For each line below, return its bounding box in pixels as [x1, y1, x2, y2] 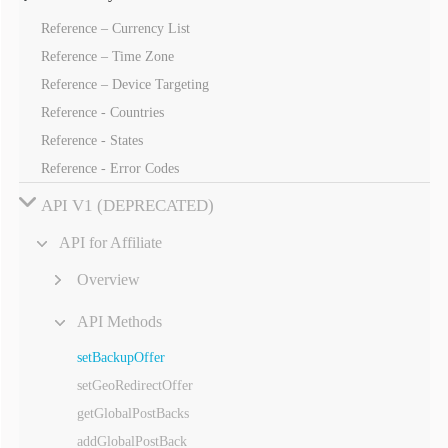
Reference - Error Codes [40, 160, 179, 177]
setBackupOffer [76, 349, 165, 366]
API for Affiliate [58, 234, 162, 252]
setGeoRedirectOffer [76, 377, 193, 394]
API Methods [76, 313, 162, 331]
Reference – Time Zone [40, 48, 174, 65]
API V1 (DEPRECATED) [40, 196, 214, 216]
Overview [76, 271, 140, 289]
